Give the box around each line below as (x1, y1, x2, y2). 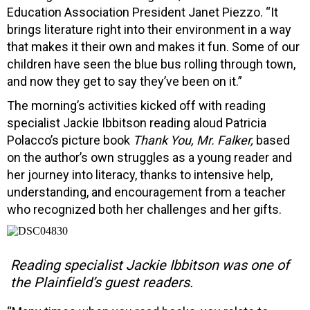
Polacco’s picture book (7, 132, 133, 147)
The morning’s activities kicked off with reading (7, 98, 266, 113)
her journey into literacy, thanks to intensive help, (7, 167, 273, 182)
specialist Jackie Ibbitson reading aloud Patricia (7, 115, 266, 130)
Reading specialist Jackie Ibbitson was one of (10, 256, 289, 273)
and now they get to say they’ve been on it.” (7, 73, 242, 89)
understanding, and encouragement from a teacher (7, 184, 286, 199)
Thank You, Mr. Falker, (133, 132, 256, 147)
